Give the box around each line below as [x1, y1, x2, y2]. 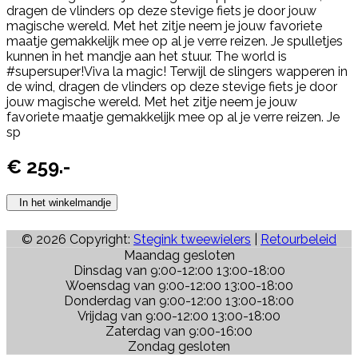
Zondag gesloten [128, 339, 230, 355]
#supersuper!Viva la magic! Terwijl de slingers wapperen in [6, 63, 348, 79]
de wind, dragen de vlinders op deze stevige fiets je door [6, 78, 337, 94]
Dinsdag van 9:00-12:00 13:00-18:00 [73, 263, 285, 279]
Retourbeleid [261, 232, 336, 248]
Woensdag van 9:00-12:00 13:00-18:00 [65, 278, 293, 294]
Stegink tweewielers [133, 232, 251, 248]
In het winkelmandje [13, 197, 111, 209]
